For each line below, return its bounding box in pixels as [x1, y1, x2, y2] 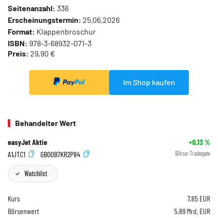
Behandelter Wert [15, 118, 76, 127]
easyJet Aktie [8, 137, 47, 146]
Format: [8, 27, 35, 36]
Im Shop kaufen [123, 77, 175, 87]
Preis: [8, 49, 29, 58]
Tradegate [190, 149, 210, 157]
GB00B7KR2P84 [40, 149, 82, 159]
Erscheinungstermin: [8, 15, 81, 25]
